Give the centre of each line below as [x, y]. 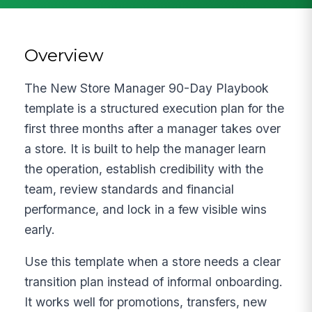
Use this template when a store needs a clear [153, 262]
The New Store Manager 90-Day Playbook [147, 88]
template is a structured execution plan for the [155, 108]
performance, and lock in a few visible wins [146, 209]
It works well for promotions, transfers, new [146, 302]
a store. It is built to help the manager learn [146, 148]
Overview [64, 55]
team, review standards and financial [130, 189]
